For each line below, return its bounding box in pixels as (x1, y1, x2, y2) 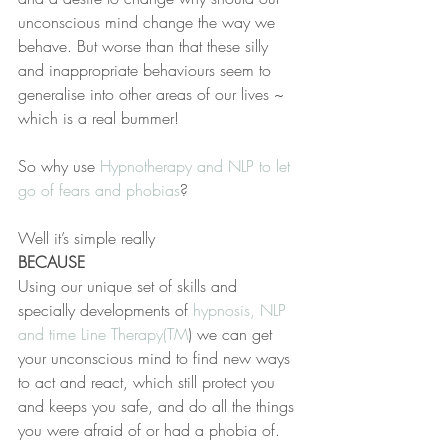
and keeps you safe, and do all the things (18, 395, 299, 417)
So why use (18, 155, 100, 177)
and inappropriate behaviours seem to (18, 59, 276, 81)
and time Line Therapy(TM (18, 323, 188, 345)
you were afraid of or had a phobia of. (18, 419, 280, 441)
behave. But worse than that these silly (18, 35, 273, 57)
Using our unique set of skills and (18, 275, 242, 297)
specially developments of (18, 299, 193, 321)
